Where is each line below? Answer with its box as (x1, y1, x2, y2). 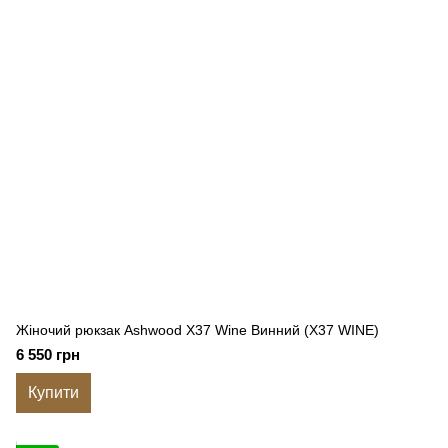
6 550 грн (16, 346, 80, 363)
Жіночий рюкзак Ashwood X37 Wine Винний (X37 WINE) (16, 322, 379, 338)
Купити (28, 384, 79, 401)
